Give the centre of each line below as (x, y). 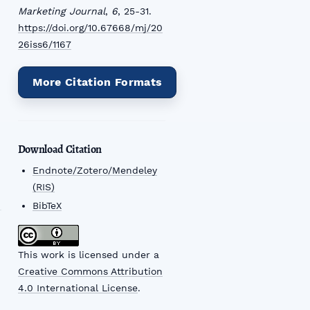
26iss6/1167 (44, 44)
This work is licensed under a (88, 255)
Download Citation (60, 149)
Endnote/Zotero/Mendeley (94, 170)
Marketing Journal (61, 11)
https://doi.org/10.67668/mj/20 (90, 27)
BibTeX (47, 206)
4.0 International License (77, 288)
